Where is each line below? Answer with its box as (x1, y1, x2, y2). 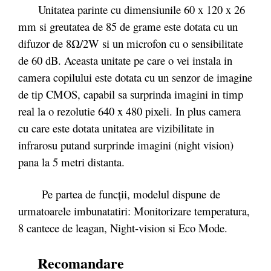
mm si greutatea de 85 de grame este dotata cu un (18, 18, 238, 34)
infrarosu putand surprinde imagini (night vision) (18, 137, 233, 152)
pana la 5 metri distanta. (18, 154, 125, 169)
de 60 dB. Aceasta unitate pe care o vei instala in (18, 52, 232, 68)
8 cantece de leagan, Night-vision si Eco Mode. (18, 220, 227, 235)
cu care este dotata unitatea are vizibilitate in (18, 120, 214, 135)
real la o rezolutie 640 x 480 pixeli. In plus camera (18, 103, 241, 119)
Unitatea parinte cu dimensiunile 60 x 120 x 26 (18, 1, 245, 17)
